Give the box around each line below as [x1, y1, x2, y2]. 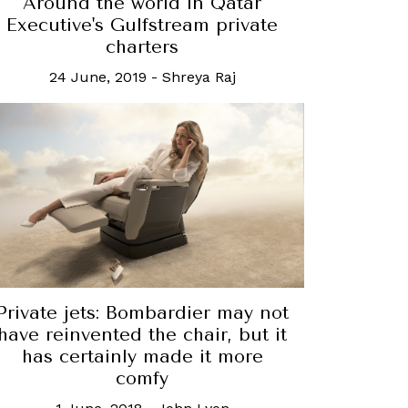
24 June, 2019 [48, 68, 147, 87]
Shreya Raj [161, 68, 236, 87]
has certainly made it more [21, 346, 263, 368]
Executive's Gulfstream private [6, 15, 278, 36]
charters [106, 36, 178, 58]
